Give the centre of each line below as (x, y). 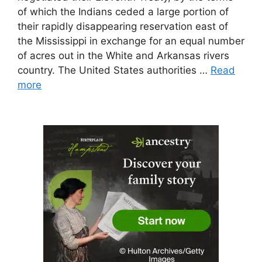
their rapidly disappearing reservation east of (123, 27)
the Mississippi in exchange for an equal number (131, 41)
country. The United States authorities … (114, 70)
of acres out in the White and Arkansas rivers (123, 56)
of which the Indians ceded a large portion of (123, 12)
